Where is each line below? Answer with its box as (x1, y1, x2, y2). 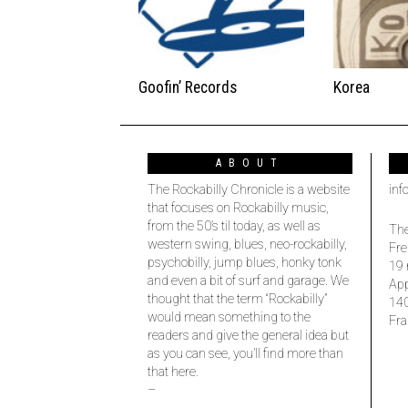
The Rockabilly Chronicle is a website (148, 182, 350, 199)
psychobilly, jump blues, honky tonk (148, 255, 342, 271)
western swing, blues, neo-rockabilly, (148, 237, 347, 253)
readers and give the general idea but (148, 328, 349, 344)
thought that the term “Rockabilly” (148, 291, 327, 308)
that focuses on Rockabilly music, (148, 200, 329, 217)
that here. (148, 364, 199, 381)
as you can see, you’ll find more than (148, 346, 343, 362)
